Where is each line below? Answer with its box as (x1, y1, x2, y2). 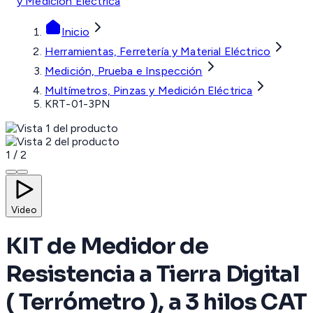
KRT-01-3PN (45, 97, 111, 111)
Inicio (61, 25, 89, 39)
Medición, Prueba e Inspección (45, 64, 203, 78)
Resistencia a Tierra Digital (6, 260, 300, 289)
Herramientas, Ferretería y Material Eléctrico (45, 45, 271, 59)
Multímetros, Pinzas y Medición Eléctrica (45, 84, 253, 98)
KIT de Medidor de (6, 232, 209, 261)
